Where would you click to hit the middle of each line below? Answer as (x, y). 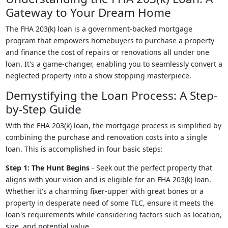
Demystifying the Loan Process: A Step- (111, 95)
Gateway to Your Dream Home (88, 12)
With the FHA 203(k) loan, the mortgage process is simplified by (113, 125)
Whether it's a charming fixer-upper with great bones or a (104, 191)
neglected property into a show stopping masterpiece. (98, 76)
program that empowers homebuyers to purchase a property (110, 40)
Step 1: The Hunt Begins (47, 168)
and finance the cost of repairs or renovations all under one (107, 52)
